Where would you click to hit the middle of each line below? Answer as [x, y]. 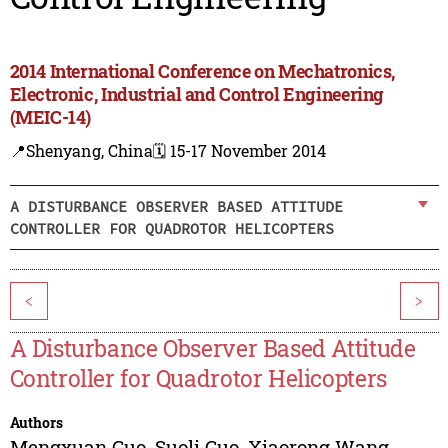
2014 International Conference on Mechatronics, [202, 71]
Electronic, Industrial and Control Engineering [197, 94]
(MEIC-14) [50, 117]
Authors [36, 423]
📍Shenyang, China [81, 151]
